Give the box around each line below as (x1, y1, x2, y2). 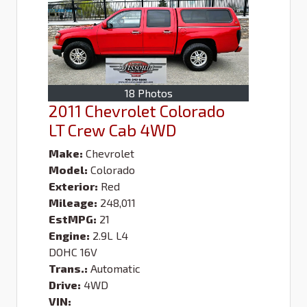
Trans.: (49, 262, 88, 275)
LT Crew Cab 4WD (49, 120, 177, 140)
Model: (49, 163, 88, 177)
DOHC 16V (49, 245, 97, 259)
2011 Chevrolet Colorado (49, 101, 225, 121)
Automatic (90, 262, 140, 275)
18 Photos (124, 86, 173, 100)
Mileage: (49, 196, 97, 210)
